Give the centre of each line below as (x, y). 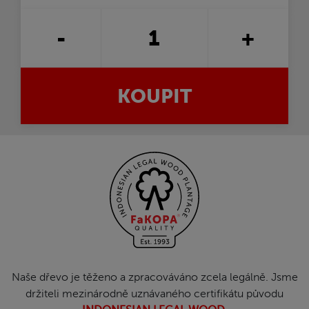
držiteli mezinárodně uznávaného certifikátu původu (154, 293)
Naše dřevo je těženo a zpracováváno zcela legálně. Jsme (154, 277)
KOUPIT (154, 96)
